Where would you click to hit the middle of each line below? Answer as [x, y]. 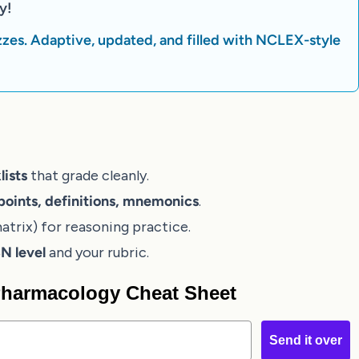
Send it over [306, 340]
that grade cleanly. [88, 175]
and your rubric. [97, 252]
